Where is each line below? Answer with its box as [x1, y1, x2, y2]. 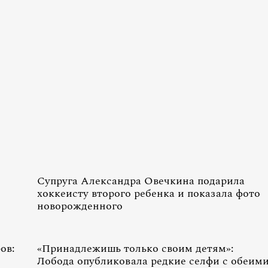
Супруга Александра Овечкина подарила [37, 173, 245, 189]
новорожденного [37, 198, 123, 214]
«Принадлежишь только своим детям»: [37, 240, 234, 257]
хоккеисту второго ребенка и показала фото [37, 185, 260, 202]
